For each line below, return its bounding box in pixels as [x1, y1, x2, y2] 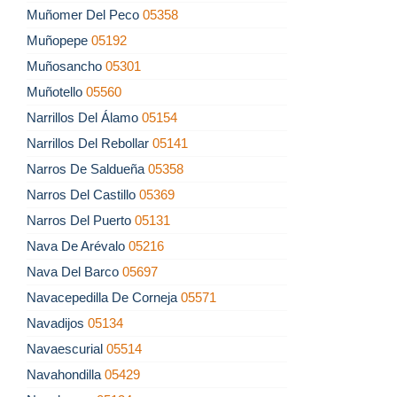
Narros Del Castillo [27, 187, 139, 203]
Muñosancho [27, 58, 105, 74]
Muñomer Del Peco [27, 7, 143, 23]
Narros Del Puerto [27, 213, 135, 229]
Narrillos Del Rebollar [27, 136, 152, 152]
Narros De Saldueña [27, 161, 148, 177]
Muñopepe [27, 33, 91, 49]
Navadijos [27, 315, 88, 331]
